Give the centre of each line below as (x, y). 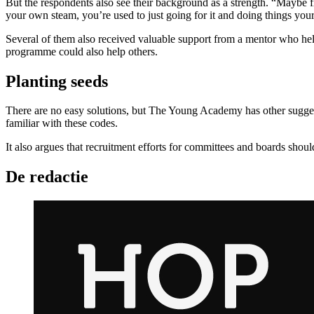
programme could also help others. (82, 51)
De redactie (47, 177)
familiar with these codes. (62, 123)
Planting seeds (57, 81)
